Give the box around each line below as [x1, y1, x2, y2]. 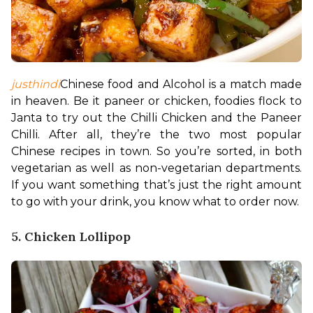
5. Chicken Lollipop [11, 228, 131, 245]
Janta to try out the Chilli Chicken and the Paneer [11, 111, 302, 125]
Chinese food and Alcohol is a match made [60, 78, 302, 92]
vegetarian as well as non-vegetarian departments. [11, 161, 302, 175]
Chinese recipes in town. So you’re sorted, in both [11, 145, 302, 159]
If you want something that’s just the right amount [11, 178, 302, 192]
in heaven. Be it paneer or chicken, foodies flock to [11, 94, 302, 108]
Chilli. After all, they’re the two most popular [11, 128, 302, 142]
